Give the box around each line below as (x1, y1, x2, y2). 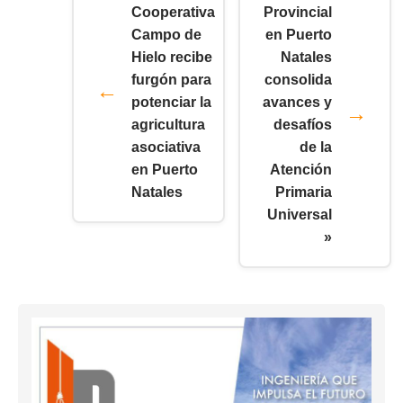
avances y (263, 94, 332, 111)
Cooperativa (131, 4, 215, 21)
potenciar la (131, 94, 211, 111)
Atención (270, 162, 332, 178)
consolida (264, 72, 332, 88)
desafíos (273, 117, 332, 133)
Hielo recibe (131, 49, 212, 66)
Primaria (275, 184, 332, 201)
